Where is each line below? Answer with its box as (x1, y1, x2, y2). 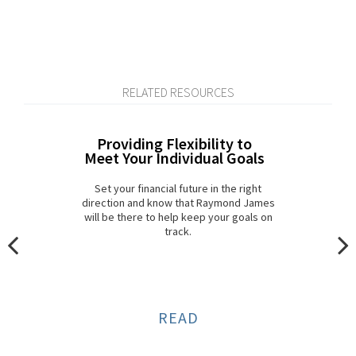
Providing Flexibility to (96, 133, 252, 154)
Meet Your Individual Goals (83, 148, 265, 168)
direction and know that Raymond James (81, 195, 275, 211)
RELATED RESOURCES (122, 84, 234, 101)
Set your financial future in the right (95, 181, 261, 196)
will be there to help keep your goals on (83, 210, 273, 225)
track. (164, 224, 192, 239)
